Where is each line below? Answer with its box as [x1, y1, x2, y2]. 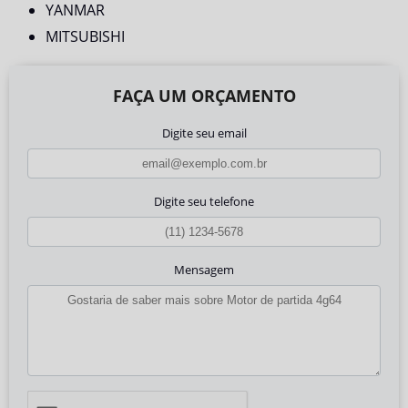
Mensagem [174, 261, 234, 279]
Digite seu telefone [154, 193, 254, 210]
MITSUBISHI [46, 26, 125, 46]
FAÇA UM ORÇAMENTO [112, 84, 296, 107]
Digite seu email [161, 125, 247, 141]
